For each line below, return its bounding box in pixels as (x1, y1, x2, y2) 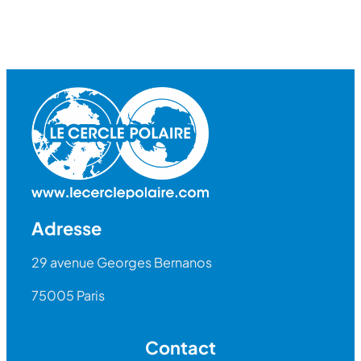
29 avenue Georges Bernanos (31, 254, 213, 272)
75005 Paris (31, 287, 106, 305)
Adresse (31, 217, 102, 240)
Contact (145, 336, 216, 359)
